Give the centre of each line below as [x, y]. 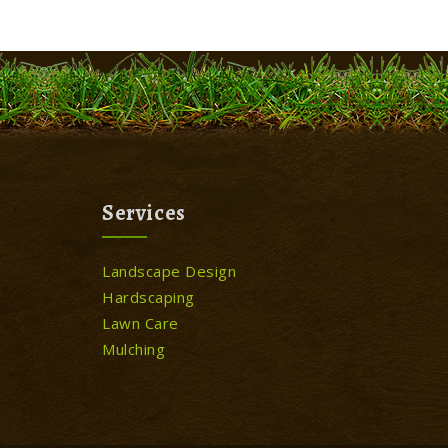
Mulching [133, 349]
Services [144, 213]
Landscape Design [169, 271]
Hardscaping [148, 297]
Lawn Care [140, 323]
